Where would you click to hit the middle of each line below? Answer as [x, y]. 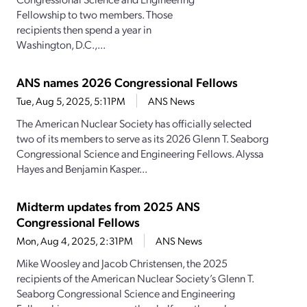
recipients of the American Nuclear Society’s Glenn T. [135, 278]
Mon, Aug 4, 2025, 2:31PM [75, 241]
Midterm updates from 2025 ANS [108, 206]
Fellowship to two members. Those [95, 14]
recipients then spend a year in [84, 29]
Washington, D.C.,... [61, 45]
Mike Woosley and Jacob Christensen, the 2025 [122, 263]
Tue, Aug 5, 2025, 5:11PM [71, 101]
